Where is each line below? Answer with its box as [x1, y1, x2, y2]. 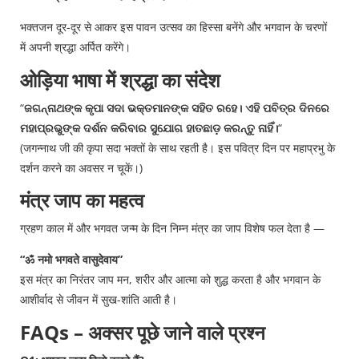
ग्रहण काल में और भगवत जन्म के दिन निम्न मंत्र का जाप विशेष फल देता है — [20, 220, 325, 236]
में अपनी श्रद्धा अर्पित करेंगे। [20, 39, 131, 55]
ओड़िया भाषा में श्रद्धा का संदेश [20, 66, 220, 93]
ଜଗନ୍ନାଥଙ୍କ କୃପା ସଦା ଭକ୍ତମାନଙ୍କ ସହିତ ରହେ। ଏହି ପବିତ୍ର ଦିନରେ [24, 99, 329, 115]
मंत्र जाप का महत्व [20, 186, 144, 213]
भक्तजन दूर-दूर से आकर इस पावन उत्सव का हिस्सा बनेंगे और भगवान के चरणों [20, 19, 327, 35]
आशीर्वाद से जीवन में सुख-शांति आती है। [20, 292, 177, 308]
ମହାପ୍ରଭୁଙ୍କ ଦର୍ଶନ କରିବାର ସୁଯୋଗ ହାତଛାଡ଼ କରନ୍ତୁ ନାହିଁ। [20, 119, 278, 135]
